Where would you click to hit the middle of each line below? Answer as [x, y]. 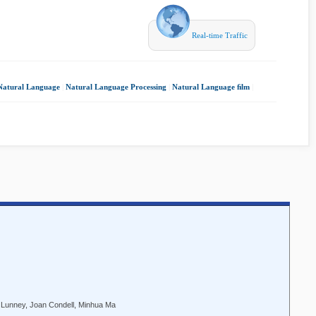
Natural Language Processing [116, 87]
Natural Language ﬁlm [211, 87]
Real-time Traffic [219, 35]
